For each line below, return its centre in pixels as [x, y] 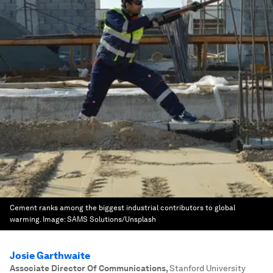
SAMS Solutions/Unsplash [112, 219]
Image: [55, 219]
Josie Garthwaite [50, 256]
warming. [25, 219]
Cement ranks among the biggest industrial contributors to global [122, 208]
